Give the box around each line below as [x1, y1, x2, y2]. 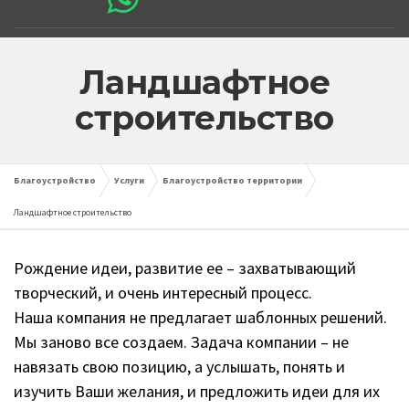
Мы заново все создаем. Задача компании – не [14, 331, 349, 353]
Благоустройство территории [163, 174, 302, 187]
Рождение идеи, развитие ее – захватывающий [14, 257, 356, 279]
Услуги [114, 174, 144, 187]
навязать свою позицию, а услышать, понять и [14, 356, 345, 378]
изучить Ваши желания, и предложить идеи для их [14, 381, 380, 403]
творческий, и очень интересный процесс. [14, 282, 312, 304]
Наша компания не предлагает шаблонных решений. [14, 307, 387, 329]
